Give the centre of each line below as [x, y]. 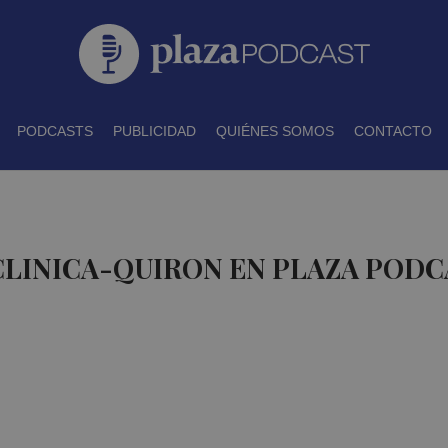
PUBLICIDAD [154, 131]
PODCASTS [54, 131]
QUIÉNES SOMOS [274, 131]
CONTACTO [392, 131]
